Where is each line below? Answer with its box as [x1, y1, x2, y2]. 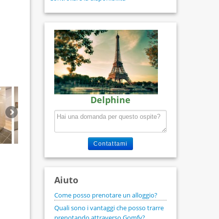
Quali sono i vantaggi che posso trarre [54, 203, 164, 212]
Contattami [93, 140, 128, 147]
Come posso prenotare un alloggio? [54, 191, 157, 199]
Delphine [90, 94, 131, 106]
